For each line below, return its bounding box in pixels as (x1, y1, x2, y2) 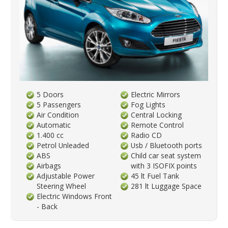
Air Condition (37, 109, 79, 120)
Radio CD (131, 130, 162, 140)
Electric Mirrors (131, 89, 181, 99)
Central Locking (131, 109, 182, 120)
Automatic (37, 120, 71, 130)
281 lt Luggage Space (131, 181, 202, 191)
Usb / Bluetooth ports (131, 140, 203, 150)
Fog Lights (131, 99, 166, 109)
